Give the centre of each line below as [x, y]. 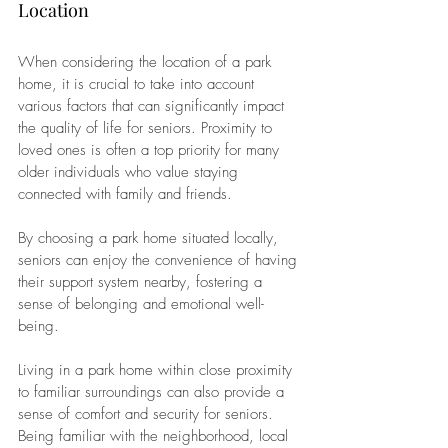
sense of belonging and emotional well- [141, 303]
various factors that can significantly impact [153, 105]
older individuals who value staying [130, 171]
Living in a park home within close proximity [157, 369]
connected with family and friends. [127, 193]
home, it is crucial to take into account [138, 83]
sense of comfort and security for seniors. [148, 413]
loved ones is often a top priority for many [151, 149]
